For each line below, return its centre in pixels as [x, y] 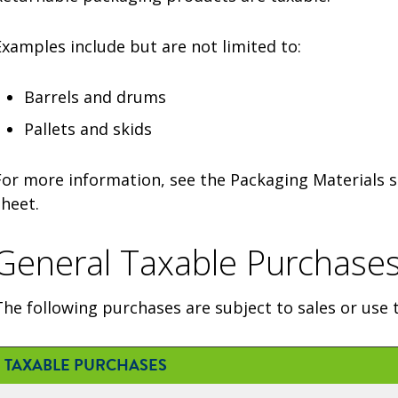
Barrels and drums [95, 96]
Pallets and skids [88, 128]
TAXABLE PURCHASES [86, 366]
